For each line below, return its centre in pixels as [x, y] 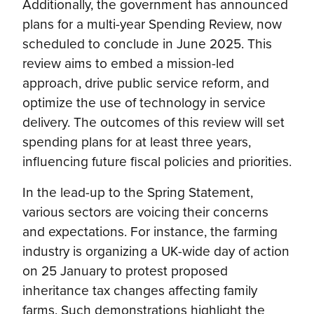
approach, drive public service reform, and [146, 82]
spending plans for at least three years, [137, 141]
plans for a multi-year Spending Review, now [152, 23]
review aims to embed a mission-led [128, 62]
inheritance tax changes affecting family [140, 289]
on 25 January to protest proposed [125, 270]
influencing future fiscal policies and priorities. [157, 161]
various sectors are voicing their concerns [145, 211]
